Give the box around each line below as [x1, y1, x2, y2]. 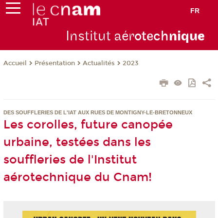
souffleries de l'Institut [3, 153, 137, 167]
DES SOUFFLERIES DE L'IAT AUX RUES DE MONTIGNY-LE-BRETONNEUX [3, 109, 192, 116]
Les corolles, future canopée [3, 118, 173, 132]
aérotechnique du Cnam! [3, 170, 152, 184]
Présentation [34, 59, 75, 68]
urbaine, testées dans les [3, 135, 151, 149]
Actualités [82, 59, 115, 68]
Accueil [3, 59, 27, 68]
